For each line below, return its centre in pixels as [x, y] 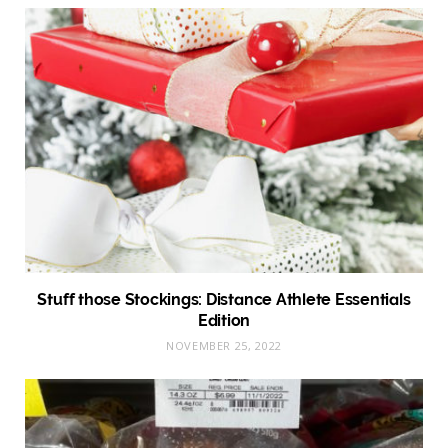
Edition [224, 321]
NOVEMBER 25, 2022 [224, 346]
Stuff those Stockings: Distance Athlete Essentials [224, 300]
